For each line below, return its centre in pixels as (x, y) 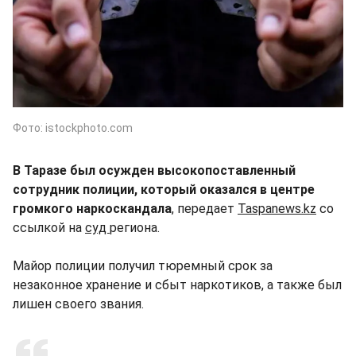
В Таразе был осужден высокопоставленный (154, 170)
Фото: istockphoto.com (73, 128)
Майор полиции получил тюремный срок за (143, 265)
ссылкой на (49, 227)
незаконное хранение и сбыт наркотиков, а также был (177, 284)
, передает (205, 208)
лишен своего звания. (80, 304)
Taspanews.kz (277, 208)
